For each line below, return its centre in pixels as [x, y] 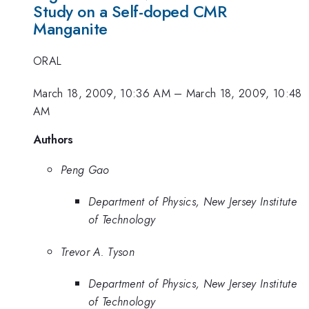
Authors [53, 140]
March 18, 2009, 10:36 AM [102, 93]
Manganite [70, 29]
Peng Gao [85, 169]
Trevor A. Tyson [98, 251]
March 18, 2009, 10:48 [244, 93]
